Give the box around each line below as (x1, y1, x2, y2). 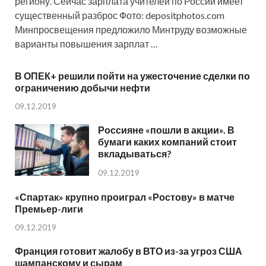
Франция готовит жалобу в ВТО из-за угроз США (15, 245, 242, 257)
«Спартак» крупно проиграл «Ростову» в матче (15, 191, 235, 202)
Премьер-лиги (15, 202, 83, 214)
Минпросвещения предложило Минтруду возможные (15, 23, 247, 35)
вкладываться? (98, 148, 172, 160)
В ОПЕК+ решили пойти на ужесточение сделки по (15, 69, 250, 81)
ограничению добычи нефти (15, 81, 150, 93)
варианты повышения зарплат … (15, 37, 158, 49)
